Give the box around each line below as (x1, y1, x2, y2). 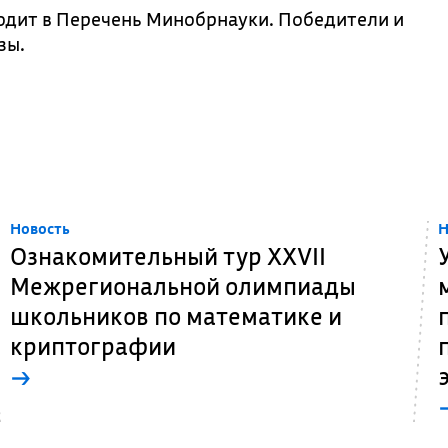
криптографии (10, 330, 176, 362)
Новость (10, 219, 70, 238)
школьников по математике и (10, 300, 342, 332)
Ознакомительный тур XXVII (10, 240, 326, 272)
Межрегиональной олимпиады (10, 270, 356, 302)
